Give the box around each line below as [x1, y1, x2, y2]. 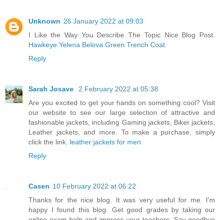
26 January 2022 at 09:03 [63, 17, 143, 26]
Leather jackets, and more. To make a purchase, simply [28, 128, 215, 137]
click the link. [28, 138, 70, 146]
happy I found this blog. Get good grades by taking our [28, 206, 215, 214]
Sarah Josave [28, 85, 76, 93]
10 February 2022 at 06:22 [53, 182, 136, 190]
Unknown [28, 17, 60, 26]
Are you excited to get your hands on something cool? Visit [28, 99, 215, 107]
